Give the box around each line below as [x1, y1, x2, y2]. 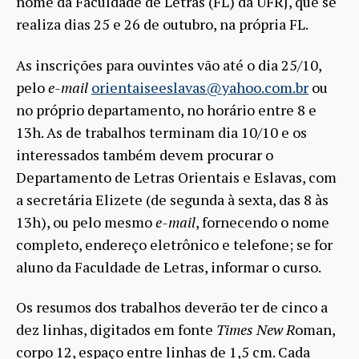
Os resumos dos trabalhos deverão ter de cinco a [16, 297, 328, 317]
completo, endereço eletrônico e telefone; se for [16, 234, 333, 254]
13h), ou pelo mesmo [16, 212, 155, 232]
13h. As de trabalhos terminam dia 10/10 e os [16, 122, 307, 142]
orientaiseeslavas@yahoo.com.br [91, 77, 309, 97]
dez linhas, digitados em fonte [16, 320, 216, 340]
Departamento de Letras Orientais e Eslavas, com [16, 167, 337, 187]
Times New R [216, 320, 295, 340]
